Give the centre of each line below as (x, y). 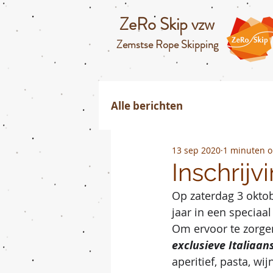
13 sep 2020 (196, 150)
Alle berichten (147, 105)
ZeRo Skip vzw (167, 24)
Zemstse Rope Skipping (167, 44)
